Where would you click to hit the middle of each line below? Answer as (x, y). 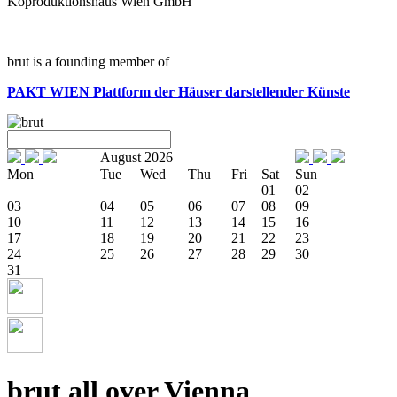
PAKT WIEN (50, 91)
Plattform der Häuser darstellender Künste (222, 91)
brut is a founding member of (88, 61)
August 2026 (136, 157)
